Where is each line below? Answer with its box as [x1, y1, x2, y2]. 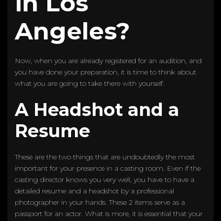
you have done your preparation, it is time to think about [15, 67, 196, 76]
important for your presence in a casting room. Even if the [15, 163, 201, 173]
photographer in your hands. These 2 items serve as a [15, 197, 185, 207]
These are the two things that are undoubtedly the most [15, 152, 195, 161]
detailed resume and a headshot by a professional [15, 186, 174, 195]
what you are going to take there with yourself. [15, 78, 166, 88]
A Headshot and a [15, 98, 179, 120]
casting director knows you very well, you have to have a [15, 175, 194, 184]
